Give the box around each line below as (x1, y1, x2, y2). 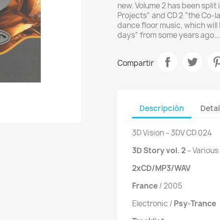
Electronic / (132, 198, 174, 209)
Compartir (117, 57, 154, 68)
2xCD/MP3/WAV (132, 163, 191, 174)
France (132, 181, 158, 192)
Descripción (139, 103, 184, 113)
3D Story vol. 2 (132, 145, 186, 156)
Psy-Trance (174, 198, 216, 209)
